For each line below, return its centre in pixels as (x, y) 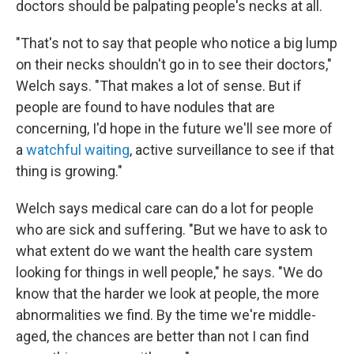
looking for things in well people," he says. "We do (169, 272)
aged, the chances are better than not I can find (162, 336)
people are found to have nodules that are (145, 107)
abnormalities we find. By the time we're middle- (166, 314)
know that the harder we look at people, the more (168, 293)
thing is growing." (69, 171)
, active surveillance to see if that (232, 149)
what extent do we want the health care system (164, 250)
